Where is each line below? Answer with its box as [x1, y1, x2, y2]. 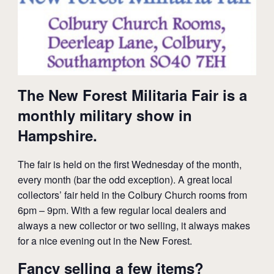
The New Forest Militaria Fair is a [17, 84, 247, 105]
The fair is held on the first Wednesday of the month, [17, 157, 242, 171]
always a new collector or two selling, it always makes [17, 218, 250, 232]
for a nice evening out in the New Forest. [17, 233, 192, 248]
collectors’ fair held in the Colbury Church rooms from [17, 187, 247, 202]
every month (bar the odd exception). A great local [17, 172, 232, 187]
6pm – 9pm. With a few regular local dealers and [17, 202, 226, 217]
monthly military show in [17, 104, 192, 125]
